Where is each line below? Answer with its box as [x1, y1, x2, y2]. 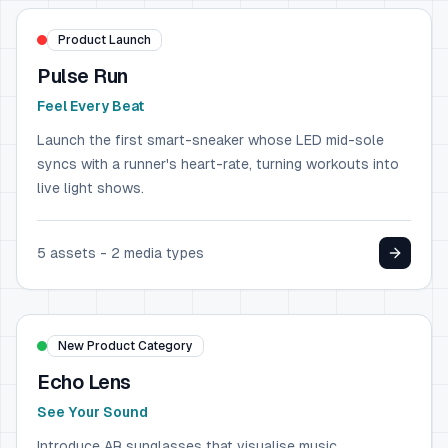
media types [120, 245, 204, 261]
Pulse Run [37, 65, 128, 87]
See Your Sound [37, 404, 148, 420]
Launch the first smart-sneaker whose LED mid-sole [37, 132, 384, 148]
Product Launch [58, 33, 151, 47]
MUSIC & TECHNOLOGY [33, 259, 187, 271]
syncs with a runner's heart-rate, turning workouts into [37, 156, 399, 172]
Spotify [33, 277, 98, 298]
